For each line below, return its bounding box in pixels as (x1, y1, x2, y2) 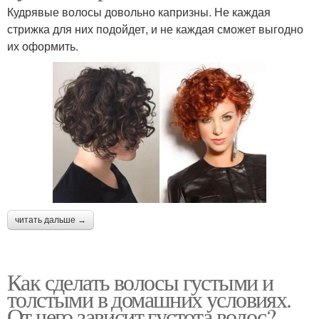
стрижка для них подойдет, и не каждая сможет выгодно (7, 21, 303, 38)
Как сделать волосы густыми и (7, 266, 273, 297)
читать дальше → (15, 214, 86, 225)
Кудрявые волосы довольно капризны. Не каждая (7, 4, 271, 21)
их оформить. (7, 38, 78, 55)
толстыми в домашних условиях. (7, 283, 291, 314)
